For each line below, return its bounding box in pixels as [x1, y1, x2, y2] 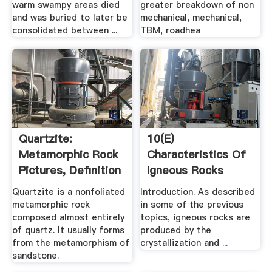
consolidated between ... [12, 24, 117, 36]
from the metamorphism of [12, 236, 129, 249]
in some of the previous [140, 198, 244, 211]
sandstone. [12, 249, 59, 262]
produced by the [140, 223, 212, 236]
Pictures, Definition [18, 163, 121, 178]
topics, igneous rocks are [140, 211, 251, 223]
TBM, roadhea [140, 24, 201, 36]
